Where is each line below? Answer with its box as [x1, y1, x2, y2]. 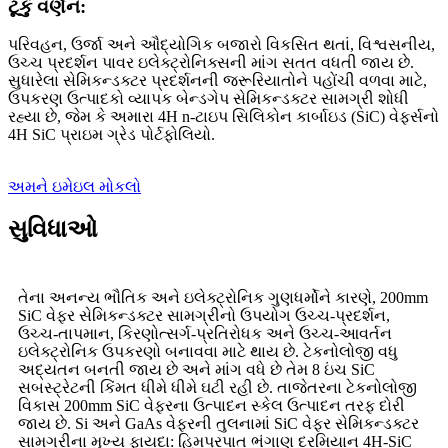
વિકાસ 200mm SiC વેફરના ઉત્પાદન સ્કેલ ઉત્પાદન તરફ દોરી [18, 397, 405, 415]
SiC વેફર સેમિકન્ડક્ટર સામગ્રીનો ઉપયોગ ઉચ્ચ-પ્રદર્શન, [18, 307, 390, 325]
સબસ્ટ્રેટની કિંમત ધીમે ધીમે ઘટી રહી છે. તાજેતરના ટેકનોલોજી [18, 379, 417, 397]
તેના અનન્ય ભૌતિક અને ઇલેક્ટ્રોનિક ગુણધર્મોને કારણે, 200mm [18, 289, 428, 307]
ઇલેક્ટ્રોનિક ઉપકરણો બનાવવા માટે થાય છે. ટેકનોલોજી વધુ [18, 343, 398, 361]
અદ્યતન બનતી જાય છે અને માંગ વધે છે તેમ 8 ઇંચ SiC [18, 361, 375, 379]
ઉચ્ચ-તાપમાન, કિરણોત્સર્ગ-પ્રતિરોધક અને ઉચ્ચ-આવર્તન [18, 325, 392, 343]
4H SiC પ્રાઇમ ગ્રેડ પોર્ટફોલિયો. [8, 126, 215, 144]
